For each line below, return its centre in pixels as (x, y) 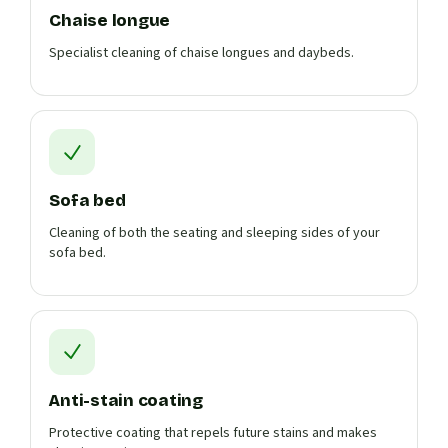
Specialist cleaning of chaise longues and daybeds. (202, 52)
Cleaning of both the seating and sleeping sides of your (215, 232)
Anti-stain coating (126, 400)
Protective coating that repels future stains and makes (213, 432)
